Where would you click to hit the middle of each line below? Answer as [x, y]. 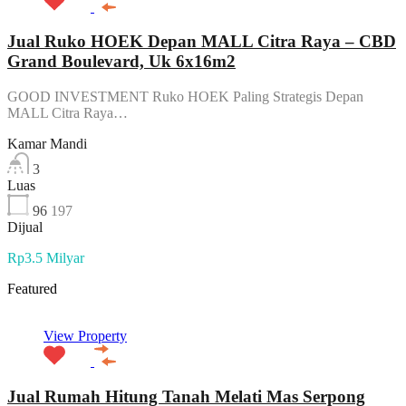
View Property [85, 336]
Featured [32, 289]
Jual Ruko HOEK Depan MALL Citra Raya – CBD [202, 42]
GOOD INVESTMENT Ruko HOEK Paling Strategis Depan [185, 97]
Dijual [25, 227]
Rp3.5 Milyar [46, 258]
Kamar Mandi [47, 144]
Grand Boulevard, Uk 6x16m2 [121, 62]
